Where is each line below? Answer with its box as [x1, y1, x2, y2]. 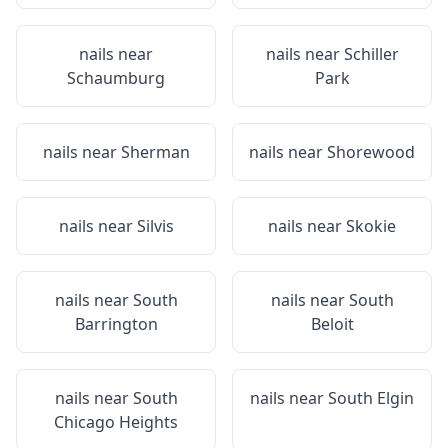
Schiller [343, 43, 399, 65]
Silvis [136, 215, 174, 237]
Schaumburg [67, 67, 165, 89]
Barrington [74, 313, 158, 335]
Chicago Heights [54, 411, 178, 433]
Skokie [346, 215, 396, 237]
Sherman [120, 141, 190, 163]
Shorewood [327, 141, 415, 163]
